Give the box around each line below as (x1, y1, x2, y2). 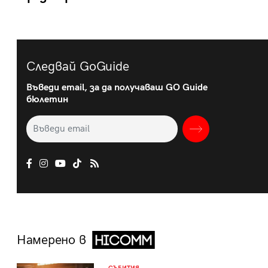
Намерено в (17, 232, 90, 249)
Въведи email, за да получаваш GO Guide (26, 82, 208, 94)
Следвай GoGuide (26, 59, 129, 75)
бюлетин (26, 94, 68, 106)
